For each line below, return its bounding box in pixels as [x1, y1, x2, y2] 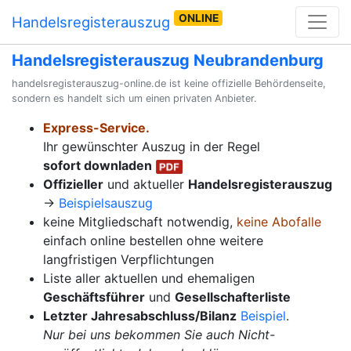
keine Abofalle [237, 214, 321, 230]
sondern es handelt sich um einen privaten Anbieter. [12, 92, 257, 104]
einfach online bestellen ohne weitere [43, 233, 263, 248]
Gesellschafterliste [175, 289, 291, 305]
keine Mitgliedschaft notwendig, [43, 214, 237, 230]
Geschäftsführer [43, 289, 145, 305]
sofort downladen [43, 157, 152, 173]
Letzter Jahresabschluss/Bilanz [43, 308, 237, 324]
